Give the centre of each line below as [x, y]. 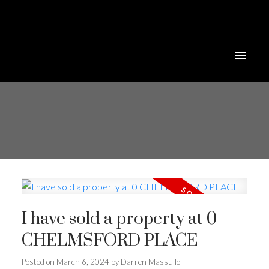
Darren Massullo [150, 262]
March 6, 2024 [83, 262]
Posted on [39, 262]
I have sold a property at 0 [119, 219]
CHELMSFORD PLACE [109, 241]
